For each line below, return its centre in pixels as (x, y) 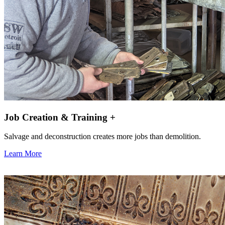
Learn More (23, 154)
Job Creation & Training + (60, 117)
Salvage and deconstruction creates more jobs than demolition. (102, 137)
